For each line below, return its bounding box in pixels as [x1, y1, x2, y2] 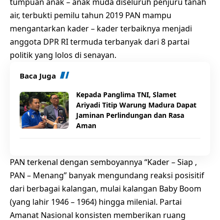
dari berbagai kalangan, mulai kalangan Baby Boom [10, 183, 201, 194]
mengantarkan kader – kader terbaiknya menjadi [10, 23, 192, 34]
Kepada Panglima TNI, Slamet [76, 90, 176, 99]
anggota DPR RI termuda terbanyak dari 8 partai [10, 36, 190, 47]
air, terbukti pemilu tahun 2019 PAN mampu [10, 10, 171, 21]
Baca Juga [20, 71, 56, 81]
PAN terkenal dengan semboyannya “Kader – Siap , [10, 157, 197, 167]
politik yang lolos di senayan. [10, 50, 116, 60]
